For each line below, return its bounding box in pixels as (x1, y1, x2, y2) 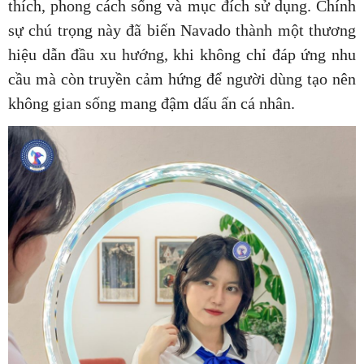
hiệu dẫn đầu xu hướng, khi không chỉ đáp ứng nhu (8, 45, 356, 63)
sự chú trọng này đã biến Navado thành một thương (8, 20, 356, 39)
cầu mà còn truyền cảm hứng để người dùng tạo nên (8, 69, 356, 88)
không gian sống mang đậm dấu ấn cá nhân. (8, 93, 295, 112)
